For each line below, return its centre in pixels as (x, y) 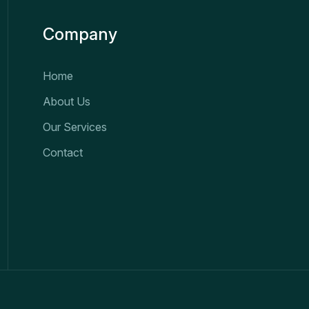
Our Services (74, 127)
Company (80, 34)
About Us (66, 101)
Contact (62, 152)
